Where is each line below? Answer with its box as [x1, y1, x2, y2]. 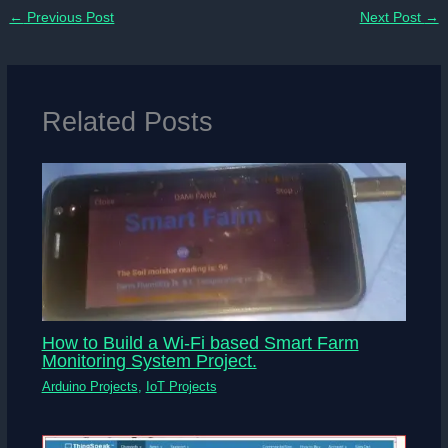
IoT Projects [145, 378, 217, 394]
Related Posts [41, 105, 213, 137]
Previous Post [23, 10, 115, 26]
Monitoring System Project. [41, 350, 257, 372]
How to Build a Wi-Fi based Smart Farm [41, 332, 359, 354]
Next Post [359, 10, 425, 26]
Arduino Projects [41, 378, 138, 394]
